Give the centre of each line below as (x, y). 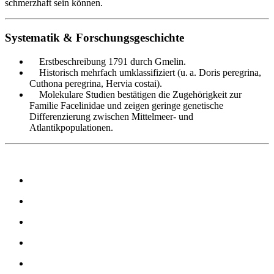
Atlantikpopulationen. (71, 127)
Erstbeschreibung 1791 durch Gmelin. (108, 61)
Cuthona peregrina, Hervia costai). (96, 83)
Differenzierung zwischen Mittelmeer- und (111, 116)
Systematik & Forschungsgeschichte (94, 38)
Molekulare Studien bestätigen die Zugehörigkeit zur (135, 94)
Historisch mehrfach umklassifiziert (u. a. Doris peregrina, (145, 72)
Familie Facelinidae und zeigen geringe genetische (126, 105)
